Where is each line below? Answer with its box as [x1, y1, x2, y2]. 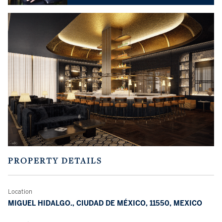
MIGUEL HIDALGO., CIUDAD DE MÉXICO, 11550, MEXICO [8, 199, 202, 208]
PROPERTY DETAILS [8, 155, 102, 166]
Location [8, 188, 32, 196]
